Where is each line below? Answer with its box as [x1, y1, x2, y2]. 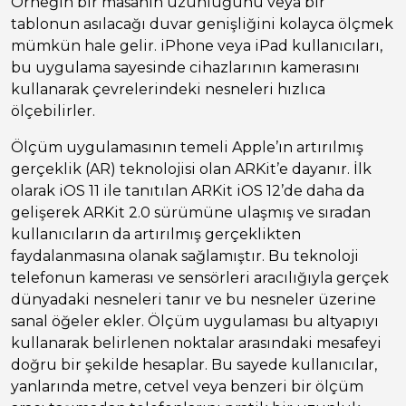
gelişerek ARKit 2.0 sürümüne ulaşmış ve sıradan [11, 204, 371, 222]
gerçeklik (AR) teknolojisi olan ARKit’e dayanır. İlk [11, 160, 372, 179]
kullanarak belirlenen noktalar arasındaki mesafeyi [11, 334, 382, 353]
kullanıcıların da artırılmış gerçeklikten [11, 226, 301, 244]
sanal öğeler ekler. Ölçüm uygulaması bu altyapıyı [11, 313, 379, 331]
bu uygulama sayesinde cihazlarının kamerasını [11, 59, 360, 77]
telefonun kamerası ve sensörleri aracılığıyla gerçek [11, 269, 389, 287]
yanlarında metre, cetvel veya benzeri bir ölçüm [11, 378, 363, 396]
